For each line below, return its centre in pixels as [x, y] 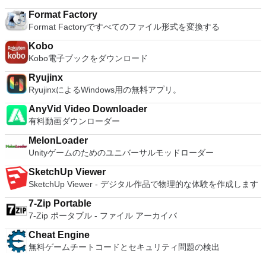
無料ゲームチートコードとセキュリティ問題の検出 [124, 247]
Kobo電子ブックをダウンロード [88, 58]
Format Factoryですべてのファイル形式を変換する [124, 27]
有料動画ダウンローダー [74, 121]
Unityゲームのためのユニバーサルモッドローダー [121, 153]
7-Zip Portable [60, 203]
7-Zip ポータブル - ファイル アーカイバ [103, 216]
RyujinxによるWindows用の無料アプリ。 [105, 90]
